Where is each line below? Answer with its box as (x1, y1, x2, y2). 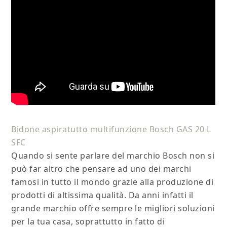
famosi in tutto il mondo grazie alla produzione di (11, 176, 214, 188)
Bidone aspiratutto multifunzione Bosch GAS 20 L (11, 124, 211, 135)
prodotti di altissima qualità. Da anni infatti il (11, 190, 194, 201)
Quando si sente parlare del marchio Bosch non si (11, 150, 215, 162)
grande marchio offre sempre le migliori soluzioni (11, 203, 215, 214)
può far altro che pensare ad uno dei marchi (11, 163, 192, 175)
